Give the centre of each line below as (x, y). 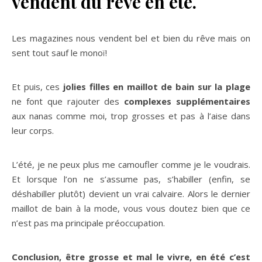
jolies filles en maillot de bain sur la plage (157, 87)
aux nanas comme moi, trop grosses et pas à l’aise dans (131, 116)
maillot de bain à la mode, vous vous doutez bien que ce (131, 208)
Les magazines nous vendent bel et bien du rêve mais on (131, 38)
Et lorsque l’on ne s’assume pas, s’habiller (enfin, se (131, 179)
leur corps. (34, 131)
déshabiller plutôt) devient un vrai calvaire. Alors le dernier (131, 194)
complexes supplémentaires (187, 101)
